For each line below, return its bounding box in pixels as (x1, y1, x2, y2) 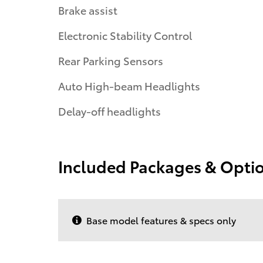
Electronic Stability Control (58, 28, 192, 43)
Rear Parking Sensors (58, 53, 163, 68)
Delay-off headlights (58, 103, 161, 119)
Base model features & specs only (86, 213, 236, 227)
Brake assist (58, 2, 117, 18)
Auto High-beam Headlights (58, 78, 200, 93)
